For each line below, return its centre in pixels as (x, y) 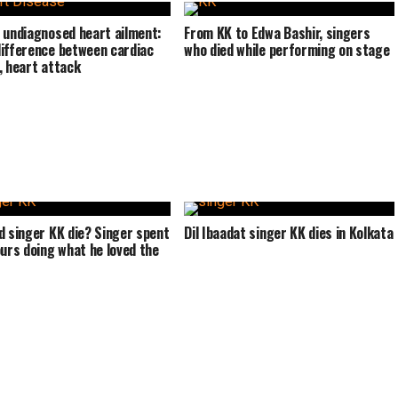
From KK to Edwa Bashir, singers (277, 33)
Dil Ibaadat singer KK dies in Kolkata (289, 233)
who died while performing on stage (287, 50)
